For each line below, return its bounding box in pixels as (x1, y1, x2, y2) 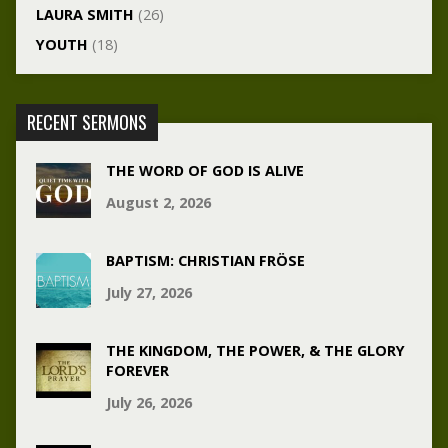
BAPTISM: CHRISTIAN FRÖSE (105, 251, 305, 271)
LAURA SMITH (35, 5, 134, 25)
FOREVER (105, 361, 169, 381)
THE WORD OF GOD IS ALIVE (105, 161, 304, 181)
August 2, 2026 (105, 193, 211, 213)
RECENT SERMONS (26, 109, 147, 136)
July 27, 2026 (105, 283, 192, 303)
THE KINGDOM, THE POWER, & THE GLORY (105, 341, 405, 361)
